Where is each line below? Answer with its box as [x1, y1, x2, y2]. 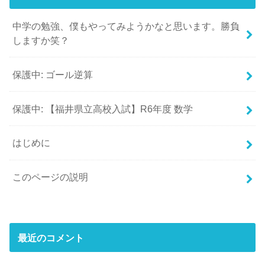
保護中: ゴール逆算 [12, 69, 93, 80]
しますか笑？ [12, 34, 70, 46]
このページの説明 [12, 172, 89, 183]
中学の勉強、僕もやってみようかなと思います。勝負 [12, 20, 240, 31]
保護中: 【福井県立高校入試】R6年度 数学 [12, 103, 193, 114]
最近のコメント [17, 232, 84, 243]
